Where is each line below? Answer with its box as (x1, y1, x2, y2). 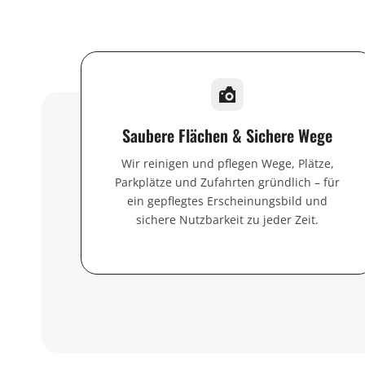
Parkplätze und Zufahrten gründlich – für (115, 174, 341, 190)
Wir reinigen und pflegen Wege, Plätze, (121, 155, 334, 171)
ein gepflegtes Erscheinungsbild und (127, 192, 328, 209)
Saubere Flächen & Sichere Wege (122, 122, 333, 147)
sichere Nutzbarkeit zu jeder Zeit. (136, 211, 319, 227)
